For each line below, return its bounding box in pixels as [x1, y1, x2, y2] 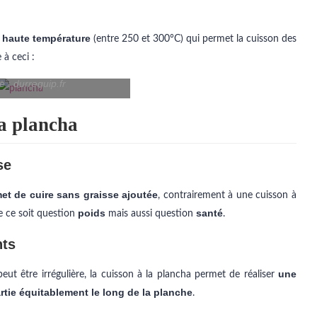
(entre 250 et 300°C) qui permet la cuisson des [91, 34, 296, 44]
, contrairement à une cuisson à [158, 190, 297, 200]
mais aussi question [105, 209, 196, 219]
